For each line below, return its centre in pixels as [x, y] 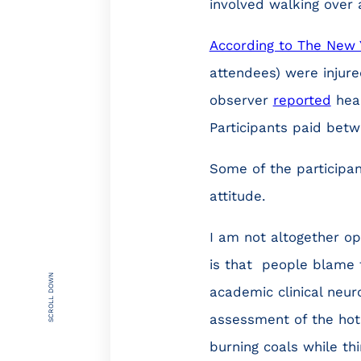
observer [241, 100]
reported [302, 100]
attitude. [237, 195]
